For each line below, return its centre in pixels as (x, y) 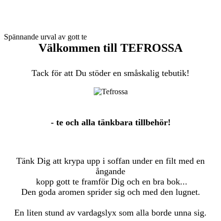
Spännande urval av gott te (45, 37)
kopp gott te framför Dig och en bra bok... (110, 182)
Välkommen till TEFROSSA (110, 48)
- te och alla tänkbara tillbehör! (110, 123)
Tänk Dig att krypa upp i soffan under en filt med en (110, 161)
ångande (110, 171)
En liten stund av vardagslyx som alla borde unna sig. (110, 213)
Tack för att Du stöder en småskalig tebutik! (110, 73)
